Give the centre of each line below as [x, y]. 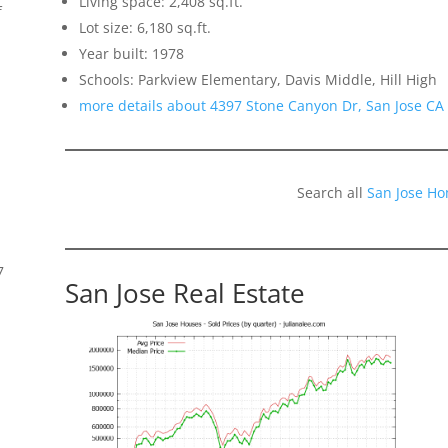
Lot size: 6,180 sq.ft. [144, 28]
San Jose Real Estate [184, 293]
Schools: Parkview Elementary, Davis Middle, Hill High [257, 80]
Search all [331, 193]
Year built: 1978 [131, 54]
